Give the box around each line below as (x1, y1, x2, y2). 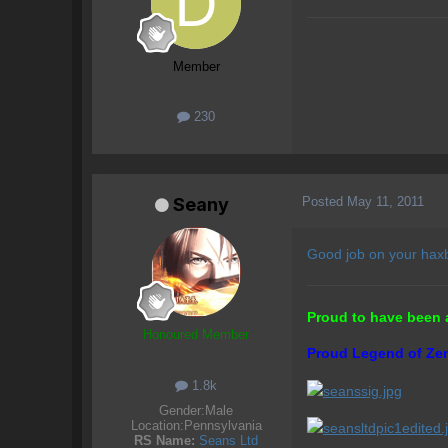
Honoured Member (143, 327, 249, 343)
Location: (130, 417, 184, 433)
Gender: (159, 402, 205, 418)
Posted (302, 193, 347, 209)
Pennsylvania (183, 417, 262, 433)
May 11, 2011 (347, 193, 424, 209)
